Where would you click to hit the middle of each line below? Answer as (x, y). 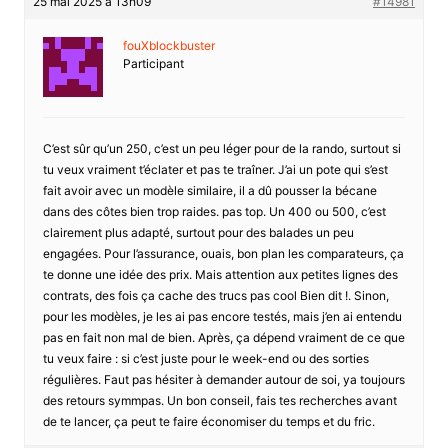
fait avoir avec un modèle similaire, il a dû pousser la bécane (209, 190)
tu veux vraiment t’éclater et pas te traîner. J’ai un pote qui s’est (215, 169)
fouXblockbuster (168, 45)
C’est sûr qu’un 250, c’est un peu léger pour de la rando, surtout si (221, 148)
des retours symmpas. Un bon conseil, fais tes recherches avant (219, 400)
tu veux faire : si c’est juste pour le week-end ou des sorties (205, 358)
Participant (153, 63)
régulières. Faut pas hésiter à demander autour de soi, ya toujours (223, 379)
